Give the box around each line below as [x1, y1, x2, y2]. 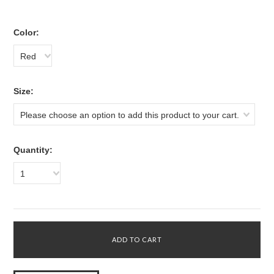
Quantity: [13, 145, 53, 155]
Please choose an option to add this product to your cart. [20, 110, 240, 120]
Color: [13, 28, 40, 37]
